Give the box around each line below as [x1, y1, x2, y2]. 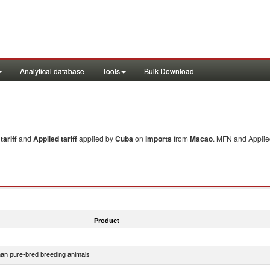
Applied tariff [33, 133, 79, 144]
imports [145, 133, 172, 144]
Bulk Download [144, 66, 194, 76]
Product [93, 216, 119, 224]
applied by [79, 133, 115, 143]
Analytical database [20, 66, 84, 76]
